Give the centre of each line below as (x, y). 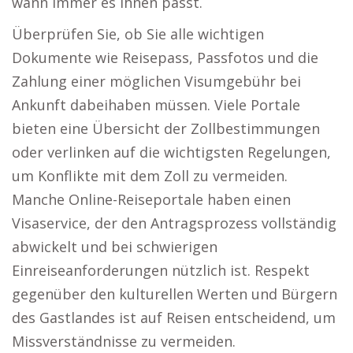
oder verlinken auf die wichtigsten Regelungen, (171, 152)
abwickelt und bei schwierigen (115, 247)
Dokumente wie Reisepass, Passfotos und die (165, 58)
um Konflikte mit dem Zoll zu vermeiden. (150, 176)
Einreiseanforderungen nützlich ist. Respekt (161, 270)
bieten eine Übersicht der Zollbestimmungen (166, 128)
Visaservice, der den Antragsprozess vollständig (174, 223)
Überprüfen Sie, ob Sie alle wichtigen (138, 34)
